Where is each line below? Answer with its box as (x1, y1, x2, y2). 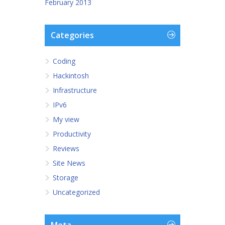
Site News (53, 158, 85, 168)
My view (53, 115, 79, 124)
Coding (53, 56, 75, 66)
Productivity (53, 129, 91, 139)
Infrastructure (53, 85, 97, 95)
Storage (53, 173, 78, 182)
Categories (51, 30, 94, 41)
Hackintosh (53, 71, 89, 80)
